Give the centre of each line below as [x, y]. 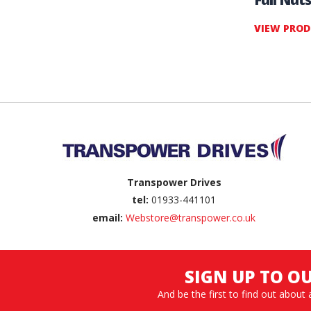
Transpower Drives [174, 182]
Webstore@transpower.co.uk [191, 217]
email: [108, 217]
